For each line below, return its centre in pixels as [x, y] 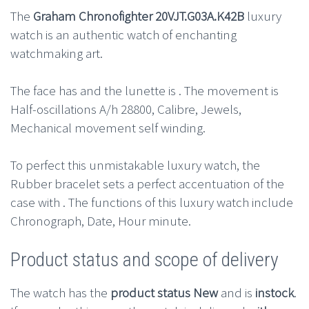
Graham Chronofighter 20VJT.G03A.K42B [139, 16]
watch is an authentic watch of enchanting [123, 35]
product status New [164, 293]
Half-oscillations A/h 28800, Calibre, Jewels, [126, 109]
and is [237, 293]
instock [275, 293]
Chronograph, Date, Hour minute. [101, 221]
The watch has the [60, 293]
